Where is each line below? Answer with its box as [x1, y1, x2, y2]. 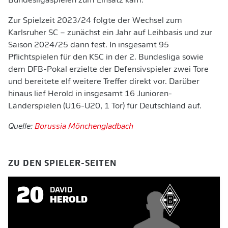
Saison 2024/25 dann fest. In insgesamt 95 [8, 41, 169, 49]
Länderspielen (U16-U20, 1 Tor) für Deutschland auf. [8, 102, 202, 110]
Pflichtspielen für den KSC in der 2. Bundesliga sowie [8, 53, 204, 62]
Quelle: [8, 123, 35, 131]
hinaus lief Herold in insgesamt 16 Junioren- [8, 90, 172, 98]
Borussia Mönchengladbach [35, 123, 133, 131]
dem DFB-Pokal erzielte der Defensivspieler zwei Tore [8, 66, 209, 74]
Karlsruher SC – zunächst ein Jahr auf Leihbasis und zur [8, 29, 212, 37]
